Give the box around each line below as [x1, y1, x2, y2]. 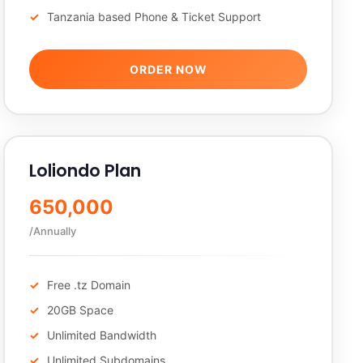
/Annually [29, 224, 77, 237]
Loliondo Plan [29, 159, 142, 182]
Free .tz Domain [47, 278, 131, 292]
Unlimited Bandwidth [47, 328, 157, 342]
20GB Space [47, 303, 114, 317]
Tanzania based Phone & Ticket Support [47, 10, 262, 23]
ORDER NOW [129, 62, 207, 76]
